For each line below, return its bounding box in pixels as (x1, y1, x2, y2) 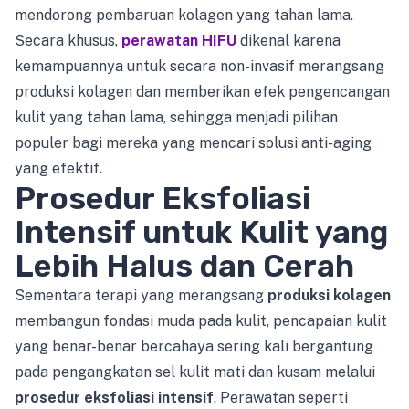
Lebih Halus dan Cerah (15, 246, 354, 285)
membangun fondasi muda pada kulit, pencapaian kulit (15, 311, 387, 330)
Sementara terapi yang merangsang (15, 286, 267, 304)
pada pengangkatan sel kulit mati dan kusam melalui (15, 362, 375, 381)
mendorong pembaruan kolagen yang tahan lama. (15, 5, 353, 24)
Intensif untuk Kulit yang (15, 213, 388, 251)
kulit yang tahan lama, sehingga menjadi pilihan (15, 108, 338, 126)
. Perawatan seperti (214, 388, 348, 406)
